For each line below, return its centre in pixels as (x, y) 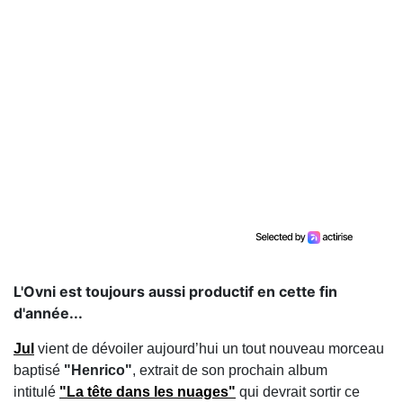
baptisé (37, 370)
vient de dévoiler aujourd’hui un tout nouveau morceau (209, 349)
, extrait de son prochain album (230, 370)
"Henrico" (96, 370)
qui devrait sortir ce (298, 392)
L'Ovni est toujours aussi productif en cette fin (175, 291)
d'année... (48, 313)
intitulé (36, 392)
